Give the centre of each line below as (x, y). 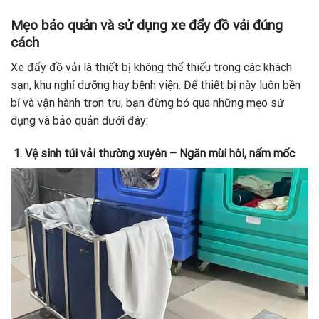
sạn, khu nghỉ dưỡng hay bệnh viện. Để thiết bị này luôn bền (156, 85)
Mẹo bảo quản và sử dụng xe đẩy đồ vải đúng (147, 26)
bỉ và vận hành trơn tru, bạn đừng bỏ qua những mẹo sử (147, 103)
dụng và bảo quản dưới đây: (79, 120)
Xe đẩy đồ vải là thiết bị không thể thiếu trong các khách (151, 67)
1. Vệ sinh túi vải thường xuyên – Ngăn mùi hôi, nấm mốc (153, 153)
